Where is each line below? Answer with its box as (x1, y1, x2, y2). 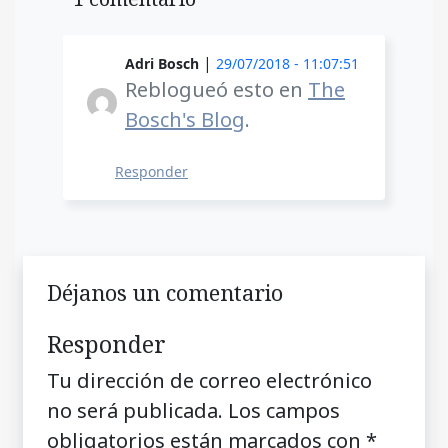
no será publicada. (47, 396, 223, 424)
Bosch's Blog (125, 105, 245, 133)
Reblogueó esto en (125, 75, 308, 103)
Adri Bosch (125, 53, 199, 73)
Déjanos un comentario (47, 277, 283, 307)
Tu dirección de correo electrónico (47, 366, 372, 394)
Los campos (228, 396, 340, 424)
